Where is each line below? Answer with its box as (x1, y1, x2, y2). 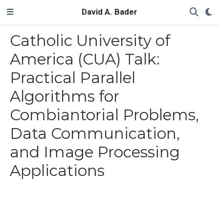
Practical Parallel (10, 68, 135, 87)
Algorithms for (10, 87, 119, 106)
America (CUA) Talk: (10, 49, 160, 68)
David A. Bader (82, 7, 137, 17)
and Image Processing (10, 142, 180, 161)
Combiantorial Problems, (10, 105, 199, 124)
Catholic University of (10, 31, 170, 50)
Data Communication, (10, 124, 180, 143)
